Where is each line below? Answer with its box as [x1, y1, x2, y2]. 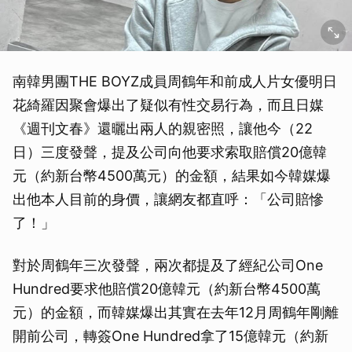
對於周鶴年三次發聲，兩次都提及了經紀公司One [13, 257, 323, 274]
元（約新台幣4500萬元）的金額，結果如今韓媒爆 [13, 167, 331, 185]
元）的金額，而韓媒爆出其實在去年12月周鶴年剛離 [13, 304, 339, 321]
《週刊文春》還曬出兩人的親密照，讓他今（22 [13, 120, 313, 137]
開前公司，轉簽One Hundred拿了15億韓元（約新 [13, 328, 328, 345]
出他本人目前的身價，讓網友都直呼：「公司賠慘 [13, 191, 324, 208]
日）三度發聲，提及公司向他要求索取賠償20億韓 [13, 144, 327, 161]
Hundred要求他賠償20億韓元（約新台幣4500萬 [13, 280, 321, 298]
